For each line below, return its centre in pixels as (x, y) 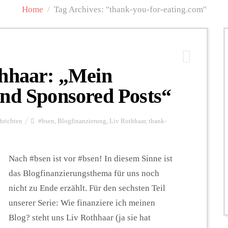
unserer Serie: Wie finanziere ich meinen (82, 203)
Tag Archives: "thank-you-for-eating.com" (130, 9)
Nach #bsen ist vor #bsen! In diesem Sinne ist (91, 159)
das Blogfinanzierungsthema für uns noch (84, 173)
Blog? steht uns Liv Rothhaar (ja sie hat (80, 218)
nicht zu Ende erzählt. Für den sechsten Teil (87, 188)
